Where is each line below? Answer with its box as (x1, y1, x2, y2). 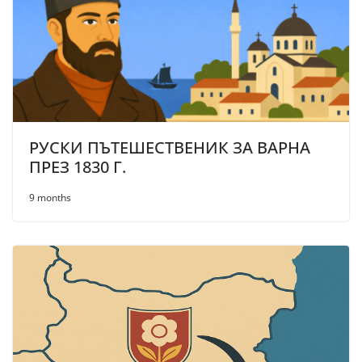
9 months (29, 190, 71, 204)
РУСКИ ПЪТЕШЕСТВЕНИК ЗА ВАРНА (29, 136, 310, 158)
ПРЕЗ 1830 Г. (29, 155, 126, 178)
